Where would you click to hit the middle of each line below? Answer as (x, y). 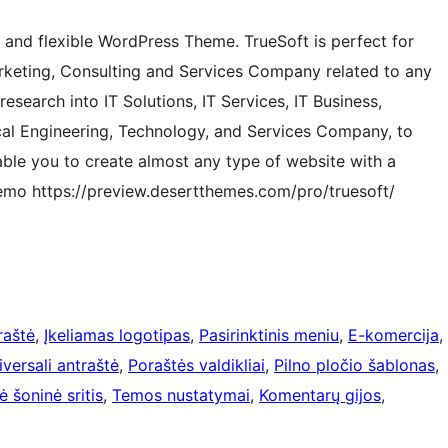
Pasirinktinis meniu (269, 335)
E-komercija (393, 335)
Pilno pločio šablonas (354, 365)
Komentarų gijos (320, 395)
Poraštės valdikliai (196, 365)
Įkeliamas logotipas (117, 335)
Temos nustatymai (181, 395)
